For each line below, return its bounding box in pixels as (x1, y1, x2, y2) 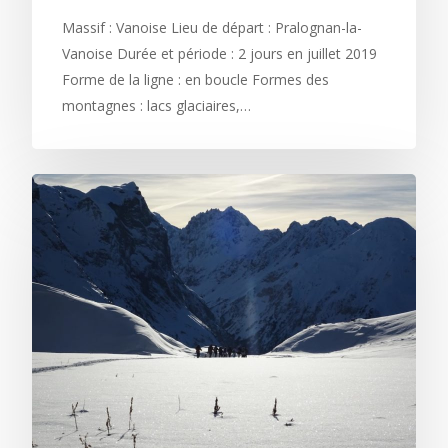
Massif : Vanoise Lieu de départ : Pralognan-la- (62, 18, 362, 38)
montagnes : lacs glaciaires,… (62, 96, 251, 116)
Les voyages (258, 361, 384, 391)
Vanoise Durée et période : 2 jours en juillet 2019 (62, 44, 377, 64)
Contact (258, 404, 341, 434)
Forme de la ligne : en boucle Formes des (62, 70, 329, 90)
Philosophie (258, 318, 380, 348)
